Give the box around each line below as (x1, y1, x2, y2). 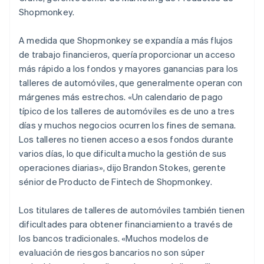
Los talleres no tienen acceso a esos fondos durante (19, 133, 234, 145)
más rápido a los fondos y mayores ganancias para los (19, 62, 239, 74)
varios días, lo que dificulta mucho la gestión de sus (19, 147, 227, 159)
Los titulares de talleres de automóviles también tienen (19, 203, 245, 216)
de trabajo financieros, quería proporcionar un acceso (19, 48, 236, 60)
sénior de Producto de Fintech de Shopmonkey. (19, 175, 212, 187)
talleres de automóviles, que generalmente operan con (19, 76, 243, 88)
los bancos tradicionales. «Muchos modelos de (19, 232, 209, 244)
